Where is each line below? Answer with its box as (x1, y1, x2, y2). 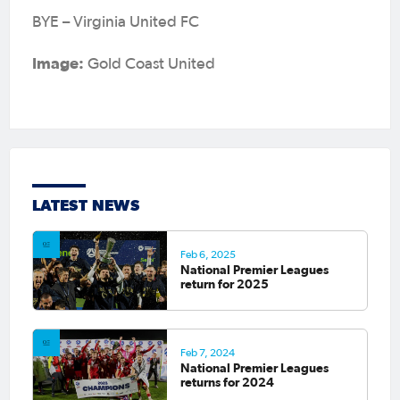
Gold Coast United (84, 56, 215, 72)
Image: (32, 54, 84, 72)
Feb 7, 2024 (179, 347, 235, 359)
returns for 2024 (179, 375, 274, 390)
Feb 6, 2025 (179, 249, 236, 261)
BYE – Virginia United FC (32, 14, 199, 30)
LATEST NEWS (32, 195, 139, 214)
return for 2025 (179, 277, 269, 292)
